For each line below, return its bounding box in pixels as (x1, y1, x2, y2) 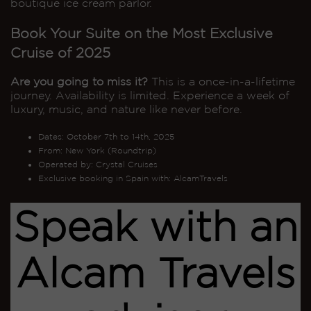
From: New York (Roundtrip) (38, 145, 156, 155)
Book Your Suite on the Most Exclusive (10, 25, 273, 41)
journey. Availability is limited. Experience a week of (10, 88, 289, 101)
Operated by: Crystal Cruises (38, 159, 158, 169)
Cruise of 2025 (10, 44, 110, 60)
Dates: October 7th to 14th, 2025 (38, 131, 174, 141)
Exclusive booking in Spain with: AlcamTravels (38, 173, 228, 183)
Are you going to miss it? (10, 74, 148, 87)
